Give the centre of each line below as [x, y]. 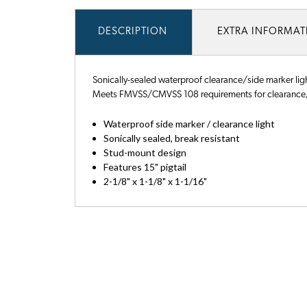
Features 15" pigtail [145, 167]
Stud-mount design [145, 153]
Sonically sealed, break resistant [172, 138]
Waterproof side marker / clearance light [189, 124]
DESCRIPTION [133, 32]
